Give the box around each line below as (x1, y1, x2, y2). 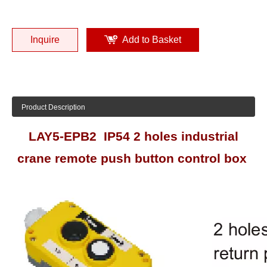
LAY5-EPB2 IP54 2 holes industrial (29, 129, 238, 144)
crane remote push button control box (17, 151, 250, 166)
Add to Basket (122, 34, 181, 45)
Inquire (30, 34, 60, 45)
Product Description (21, 103, 85, 111)
